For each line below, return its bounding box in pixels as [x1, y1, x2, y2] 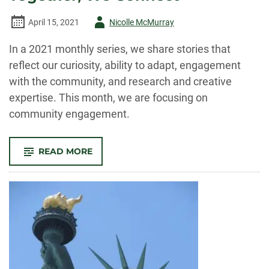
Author [89, 17, 115, 26]
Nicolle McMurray [109, 17, 174, 27]
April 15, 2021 [28, 17, 79, 27]
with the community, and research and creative [9, 75, 232, 88]
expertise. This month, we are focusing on [9, 91, 208, 104]
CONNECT [92, 171, 135, 181]
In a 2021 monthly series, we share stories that [9, 43, 231, 55]
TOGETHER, [92, 154, 142, 165]
